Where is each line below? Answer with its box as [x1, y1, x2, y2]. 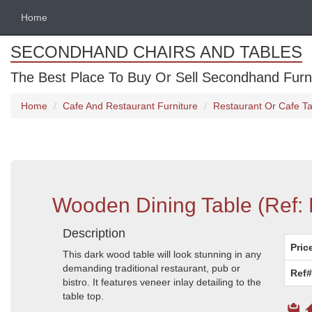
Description [63, 226, 125, 240]
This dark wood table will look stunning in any [63, 249, 261, 260]
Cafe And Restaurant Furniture [63, 100, 198, 111]
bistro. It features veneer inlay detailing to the [63, 276, 261, 288]
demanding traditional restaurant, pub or [63, 263, 240, 274]
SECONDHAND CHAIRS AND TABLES [10, 42, 302, 61]
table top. [63, 290, 104, 302]
